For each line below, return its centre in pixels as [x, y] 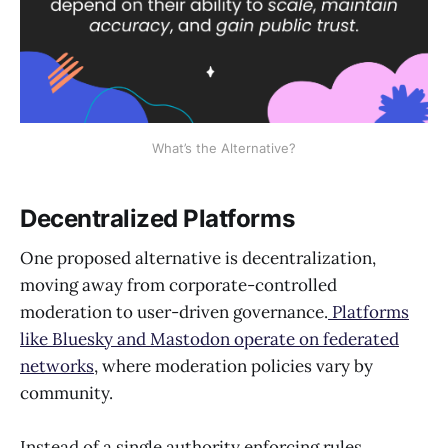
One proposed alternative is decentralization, [198, 258]
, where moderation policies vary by [233, 366]
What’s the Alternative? [224, 147]
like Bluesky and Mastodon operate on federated [209, 339]
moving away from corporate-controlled [178, 285]
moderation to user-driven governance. [174, 312]
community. [68, 393]
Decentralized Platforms [157, 218]
